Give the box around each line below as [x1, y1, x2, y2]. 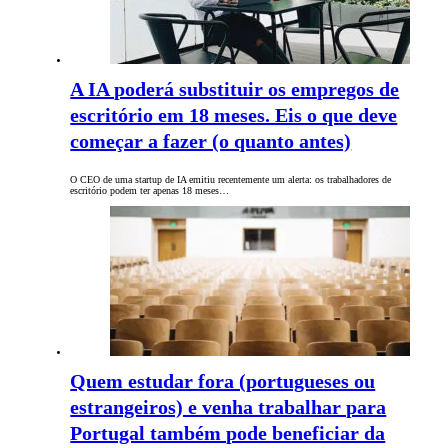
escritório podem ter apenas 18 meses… [70, 185, 230, 197]
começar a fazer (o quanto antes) [70, 130, 352, 153]
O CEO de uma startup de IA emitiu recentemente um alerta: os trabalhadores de [70, 174, 392, 186]
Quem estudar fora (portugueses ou [70, 370, 376, 393]
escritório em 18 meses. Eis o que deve [70, 104, 398, 127]
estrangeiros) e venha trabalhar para [70, 396, 387, 419]
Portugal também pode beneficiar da [70, 422, 386, 445]
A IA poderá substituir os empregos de [70, 78, 400, 101]
